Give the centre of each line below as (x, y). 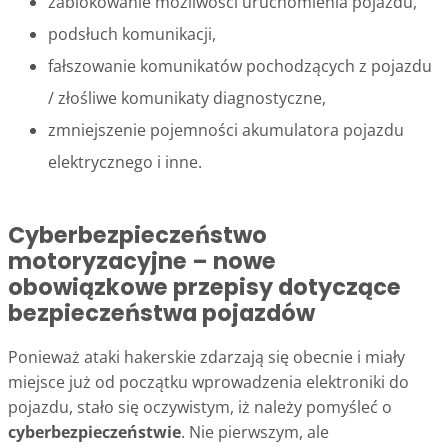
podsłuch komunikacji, (132, 33)
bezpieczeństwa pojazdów (161, 313)
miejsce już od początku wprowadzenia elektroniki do (208, 382)
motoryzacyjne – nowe (142, 261)
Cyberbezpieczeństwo (137, 235)
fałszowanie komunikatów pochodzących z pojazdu (240, 65)
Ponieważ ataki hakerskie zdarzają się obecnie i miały (206, 357)
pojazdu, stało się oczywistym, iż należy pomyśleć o (200, 407)
